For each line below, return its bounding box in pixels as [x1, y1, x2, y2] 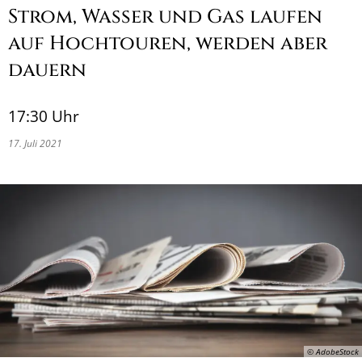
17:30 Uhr [8, 105, 79, 127]
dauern [8, 57, 86, 83]
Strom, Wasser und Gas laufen [8, 4, 322, 30]
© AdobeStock [307, 345, 359, 357]
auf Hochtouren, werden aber [8, 31, 327, 57]
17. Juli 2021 [8, 137, 67, 150]
